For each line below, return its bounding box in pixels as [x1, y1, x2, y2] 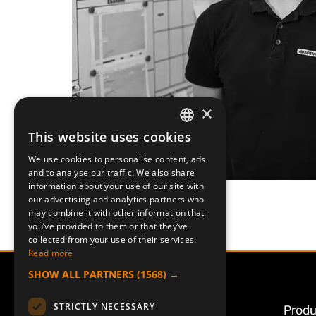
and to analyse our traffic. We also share [28, 166, 195, 178]
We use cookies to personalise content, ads [28, 153, 206, 165]
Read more [28, 247, 73, 259]
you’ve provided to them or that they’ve [28, 220, 188, 232]
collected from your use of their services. [28, 233, 197, 245]
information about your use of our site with [28, 180, 204, 192]
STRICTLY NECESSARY [54, 300, 155, 312]
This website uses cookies [28, 128, 191, 145]
